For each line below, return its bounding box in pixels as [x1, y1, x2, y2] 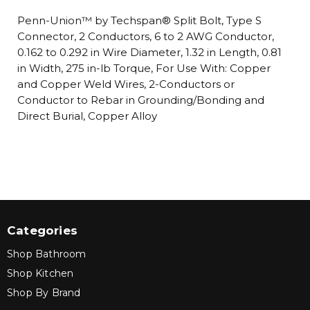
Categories [7, 224, 77, 237]
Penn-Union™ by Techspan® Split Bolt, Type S [17, 14, 262, 27]
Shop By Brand [7, 286, 81, 299]
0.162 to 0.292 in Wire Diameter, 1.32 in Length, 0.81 [17, 46, 282, 59]
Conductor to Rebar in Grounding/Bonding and [17, 93, 264, 107]
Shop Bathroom [7, 248, 86, 260]
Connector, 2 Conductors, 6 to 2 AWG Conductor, [17, 30, 274, 43]
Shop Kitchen [7, 267, 74, 280]
